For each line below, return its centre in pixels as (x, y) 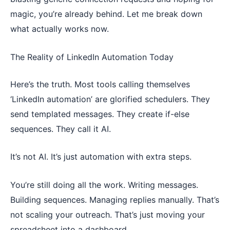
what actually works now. (60, 29)
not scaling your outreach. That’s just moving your (108, 214)
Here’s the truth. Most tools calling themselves (100, 84)
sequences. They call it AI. (61, 129)
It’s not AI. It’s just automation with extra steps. (101, 157)
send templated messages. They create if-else (100, 114)
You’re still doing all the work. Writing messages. (104, 185)
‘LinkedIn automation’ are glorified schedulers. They (110, 99)
